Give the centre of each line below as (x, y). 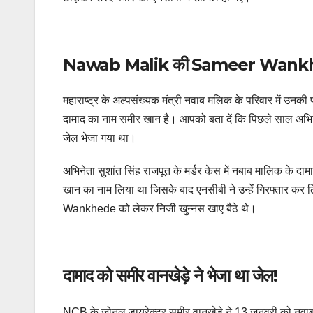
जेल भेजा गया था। (100, 138)
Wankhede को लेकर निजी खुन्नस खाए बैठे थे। (160, 209)
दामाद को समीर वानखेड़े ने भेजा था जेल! (170, 276)
